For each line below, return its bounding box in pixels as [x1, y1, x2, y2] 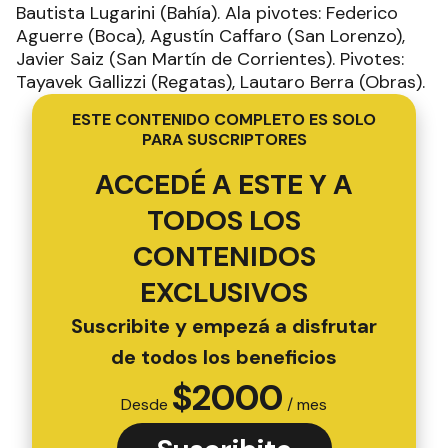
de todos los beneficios [111, 344, 337, 371]
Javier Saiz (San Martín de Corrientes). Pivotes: [16, 47, 404, 72]
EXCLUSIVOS [140, 274, 308, 312]
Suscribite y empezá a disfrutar [71, 313, 377, 340]
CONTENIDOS [132, 238, 316, 276]
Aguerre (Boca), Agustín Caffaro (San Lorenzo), [16, 24, 405, 49]
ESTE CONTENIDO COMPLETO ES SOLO [72, 109, 376, 131]
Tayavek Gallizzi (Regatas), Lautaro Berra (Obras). [16, 70, 425, 95]
